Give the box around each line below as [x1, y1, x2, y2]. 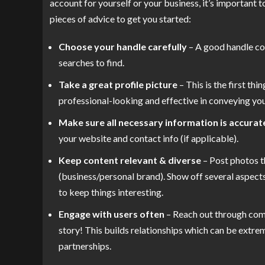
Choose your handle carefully [59, 41, 187, 53]
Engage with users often [59, 208, 164, 220]
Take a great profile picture [59, 79, 177, 91]
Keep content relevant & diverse [59, 154, 201, 166]
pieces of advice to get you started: [50, 13, 191, 25]
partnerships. [59, 240, 111, 252]
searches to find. [59, 57, 124, 69]
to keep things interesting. [59, 186, 163, 198]
